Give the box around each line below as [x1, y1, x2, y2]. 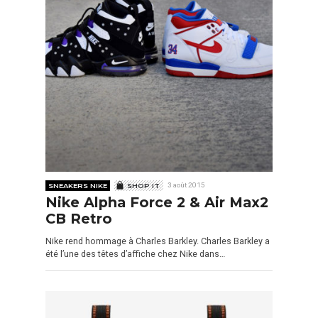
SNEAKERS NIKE [48, 181, 108, 190]
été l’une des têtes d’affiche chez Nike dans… [45, 248, 225, 260]
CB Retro [45, 209, 112, 227]
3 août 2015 [168, 181, 206, 190]
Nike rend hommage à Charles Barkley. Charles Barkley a [45, 236, 270, 247]
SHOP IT [127, 181, 160, 190]
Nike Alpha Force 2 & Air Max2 [45, 193, 268, 211]
